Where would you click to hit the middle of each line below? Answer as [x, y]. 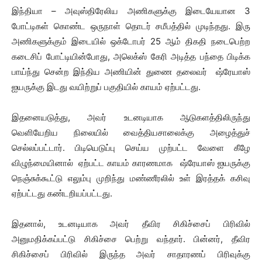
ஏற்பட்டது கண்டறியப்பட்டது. [62, 193]
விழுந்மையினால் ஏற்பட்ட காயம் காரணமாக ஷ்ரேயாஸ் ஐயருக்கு [131, 163]
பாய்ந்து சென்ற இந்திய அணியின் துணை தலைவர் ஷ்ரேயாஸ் [131, 72]
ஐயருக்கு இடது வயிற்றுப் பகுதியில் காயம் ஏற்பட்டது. [106, 87]
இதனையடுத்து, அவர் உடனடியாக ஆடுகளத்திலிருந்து [131, 117]
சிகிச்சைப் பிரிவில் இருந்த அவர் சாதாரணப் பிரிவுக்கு [131, 254]
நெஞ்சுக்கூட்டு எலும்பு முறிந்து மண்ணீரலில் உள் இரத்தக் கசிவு [131, 178]
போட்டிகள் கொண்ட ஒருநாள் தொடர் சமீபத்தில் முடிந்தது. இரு [131, 26]
